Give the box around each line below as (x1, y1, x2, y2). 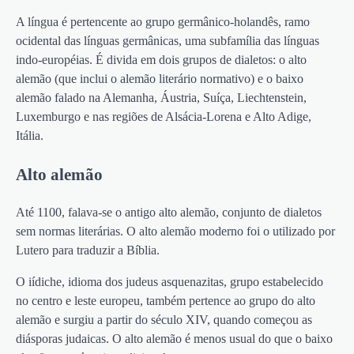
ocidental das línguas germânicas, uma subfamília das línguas (16, 33, 319, 47)
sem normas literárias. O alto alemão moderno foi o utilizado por (16, 224, 335, 238)
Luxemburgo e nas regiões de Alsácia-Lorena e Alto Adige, (16, 109, 311, 123)
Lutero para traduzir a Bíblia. (16, 243, 160, 257)
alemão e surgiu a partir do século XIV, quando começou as (16, 312, 312, 326)
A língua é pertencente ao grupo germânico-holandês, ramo (16, 14, 310, 28)
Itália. (16, 128, 43, 142)
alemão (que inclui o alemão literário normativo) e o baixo (16, 71, 303, 85)
